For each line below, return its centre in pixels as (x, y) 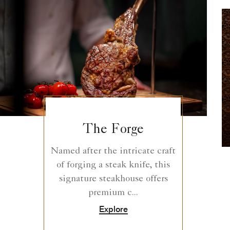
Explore (113, 209)
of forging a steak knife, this (113, 165)
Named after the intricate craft (113, 151)
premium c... (113, 193)
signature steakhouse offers (113, 179)
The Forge (113, 130)
